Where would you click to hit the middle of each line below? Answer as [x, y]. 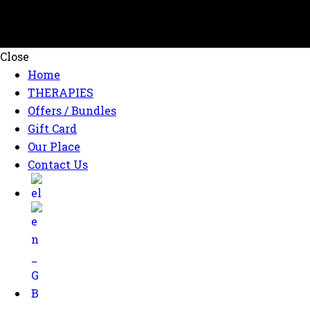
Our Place [54, 146]
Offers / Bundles [72, 110]
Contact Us [58, 164]
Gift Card [52, 128]
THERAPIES [61, 92]
